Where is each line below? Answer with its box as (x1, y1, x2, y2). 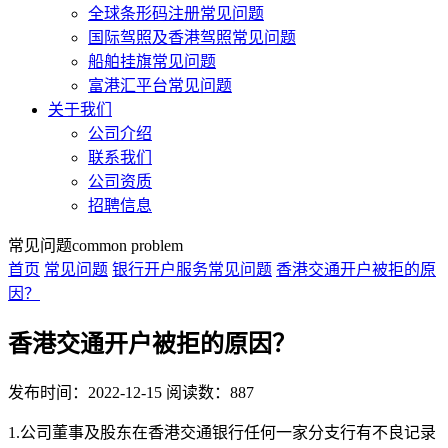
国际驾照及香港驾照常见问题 (88, 29, 296, 46)
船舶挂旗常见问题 (88, 53, 216, 70)
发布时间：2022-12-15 (8, 383, 162, 401)
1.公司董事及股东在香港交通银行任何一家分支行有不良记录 (8, 423, 436, 441)
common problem (72, 237, 183, 254)
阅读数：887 (166, 383, 254, 401)
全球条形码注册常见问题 (88, 5, 264, 22)
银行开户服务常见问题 (112, 261, 272, 278)
